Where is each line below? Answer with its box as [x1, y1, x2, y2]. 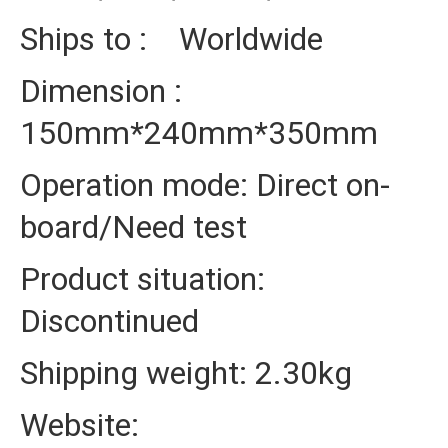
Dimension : [20, 72, 182, 110]
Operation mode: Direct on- [20, 166, 390, 204]
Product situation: [20, 260, 265, 298]
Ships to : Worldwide [20, 20, 323, 58]
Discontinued [20, 302, 199, 340]
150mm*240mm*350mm [20, 114, 378, 152]
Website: [20, 406, 139, 444]
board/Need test [20, 208, 247, 246]
